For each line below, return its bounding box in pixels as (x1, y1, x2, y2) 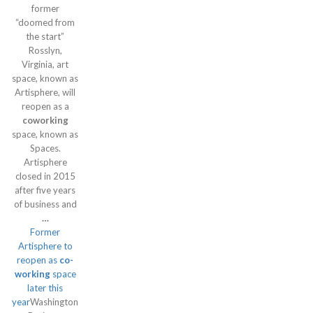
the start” (26, 31, 64, 42)
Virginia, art (22, 59, 68, 70)
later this (27, 282, 63, 293)
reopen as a (21, 101, 69, 112)
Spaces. (29, 143, 61, 154)
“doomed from (15, 17, 75, 28)
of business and (13, 198, 77, 210)
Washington (30, 296, 78, 307)
